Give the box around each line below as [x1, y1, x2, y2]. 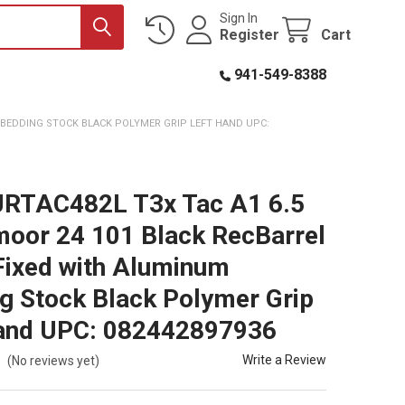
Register [220, 25, 280, 43]
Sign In [220, 10, 259, 25]
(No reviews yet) [7, 353, 100, 368]
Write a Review [242, 352, 327, 367]
